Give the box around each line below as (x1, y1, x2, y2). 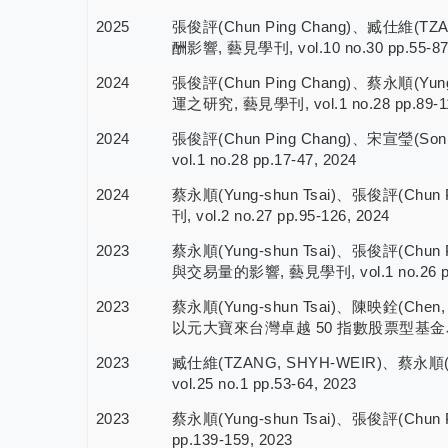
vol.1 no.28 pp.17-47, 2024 (171, 151, 357, 169)
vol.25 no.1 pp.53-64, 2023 (171, 375, 357, 393)
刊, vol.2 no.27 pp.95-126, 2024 (171, 207, 390, 225)
